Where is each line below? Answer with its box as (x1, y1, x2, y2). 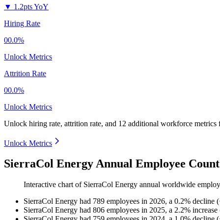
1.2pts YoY (14, 2, 49, 11)
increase (192, 206, 218, 215)
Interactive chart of (24, 180, 83, 189)
